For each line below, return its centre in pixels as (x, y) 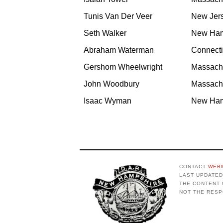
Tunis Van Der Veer (118, 16)
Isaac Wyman (108, 101)
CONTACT (194, 167)
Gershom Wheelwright (123, 67)
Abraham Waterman (119, 50)
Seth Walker (105, 33)
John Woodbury (111, 84)
